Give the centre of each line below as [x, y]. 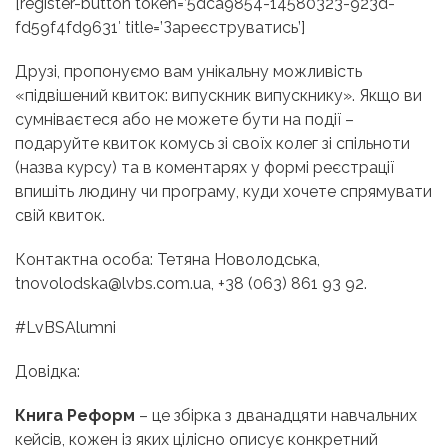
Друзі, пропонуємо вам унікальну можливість [188, 72]
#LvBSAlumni [65, 328]
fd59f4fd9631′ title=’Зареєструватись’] [160, 28]
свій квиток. [60, 216]
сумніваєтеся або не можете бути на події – [184, 120]
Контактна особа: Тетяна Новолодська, [167, 260]
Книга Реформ [75, 416]
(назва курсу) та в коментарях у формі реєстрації [204, 168]
